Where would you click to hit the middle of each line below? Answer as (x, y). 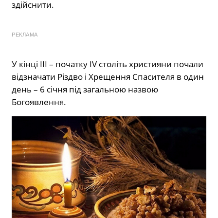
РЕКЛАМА (25, 34)
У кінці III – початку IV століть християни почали (108, 64)
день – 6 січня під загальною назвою (85, 89)
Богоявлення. (39, 102)
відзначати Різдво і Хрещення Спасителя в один (108, 76)
